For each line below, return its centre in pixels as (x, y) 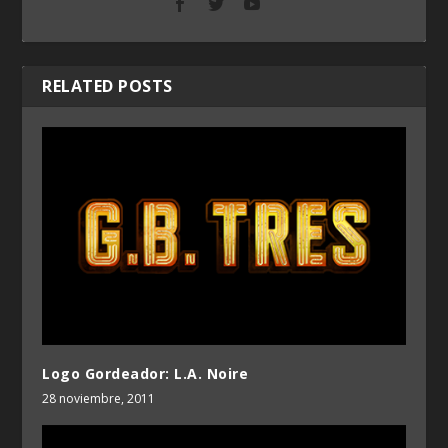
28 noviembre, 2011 (99, 398)
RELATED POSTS (107, 85)
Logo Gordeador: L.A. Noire (145, 373)
